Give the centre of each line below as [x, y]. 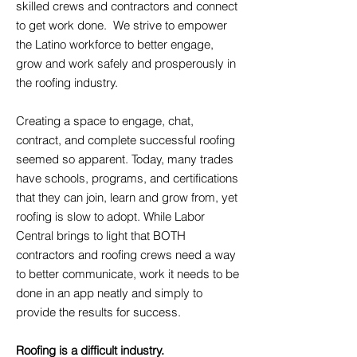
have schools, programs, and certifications [127, 178]
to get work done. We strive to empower [122, 25]
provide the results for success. [98, 312]
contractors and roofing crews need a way [126, 255]
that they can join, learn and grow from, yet [127, 197]
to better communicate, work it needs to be [127, 274]
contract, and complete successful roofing [126, 140]
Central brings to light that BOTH [101, 235]
